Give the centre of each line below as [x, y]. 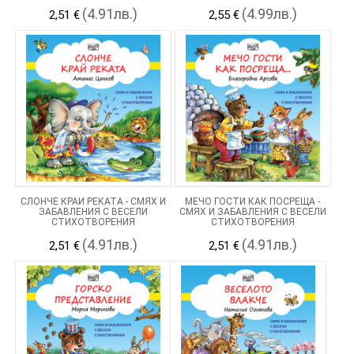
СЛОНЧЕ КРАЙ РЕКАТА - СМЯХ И [93, 201]
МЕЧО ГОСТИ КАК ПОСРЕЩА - [253, 201]
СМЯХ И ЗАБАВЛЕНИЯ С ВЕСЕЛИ [252, 211]
